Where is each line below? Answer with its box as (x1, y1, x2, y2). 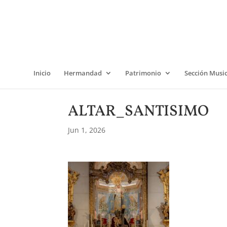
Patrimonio (125, 68, 161, 78)
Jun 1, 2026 (68, 125, 106, 135)
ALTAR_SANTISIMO (68, 101, 209, 122)
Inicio (33, 68, 51, 78)
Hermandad (64, 68, 102, 78)
